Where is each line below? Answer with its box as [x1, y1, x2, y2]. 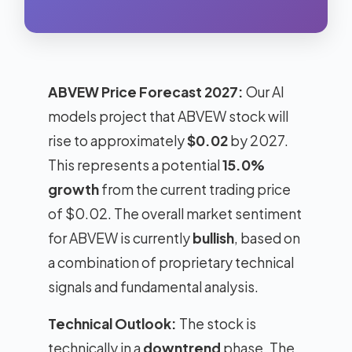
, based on [234, 229, 300, 247]
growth [48, 181, 99, 198]
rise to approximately [48, 132, 187, 149]
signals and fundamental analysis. [48, 278, 258, 295]
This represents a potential [48, 156, 222, 174]
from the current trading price [99, 181, 291, 198]
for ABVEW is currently [48, 229, 192, 247]
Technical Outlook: [48, 315, 177, 332]
